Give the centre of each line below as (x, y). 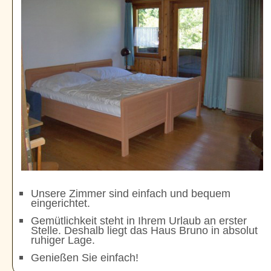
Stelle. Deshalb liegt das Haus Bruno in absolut (144, 230)
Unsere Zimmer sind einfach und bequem (131, 193)
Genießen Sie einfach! (85, 257)
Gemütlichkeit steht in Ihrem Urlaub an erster (139, 220)
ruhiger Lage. (63, 240)
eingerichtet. (60, 203)
